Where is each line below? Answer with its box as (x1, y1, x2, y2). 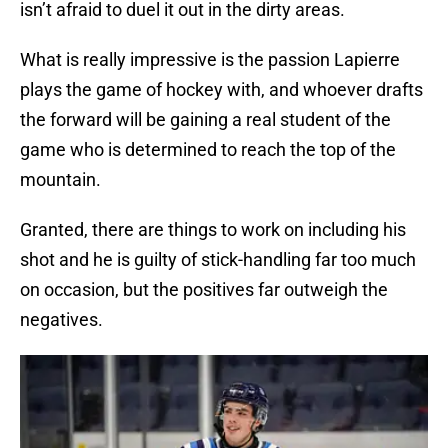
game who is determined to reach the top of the (20, 139, 396, 161)
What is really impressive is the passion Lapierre (20, 49, 400, 71)
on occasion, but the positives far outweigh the (20, 279, 388, 301)
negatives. (20, 309, 103, 331)
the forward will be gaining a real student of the (20, 109, 391, 131)
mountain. (20, 169, 101, 191)
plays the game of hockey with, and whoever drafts (20, 79, 423, 101)
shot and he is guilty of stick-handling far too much (20, 249, 416, 271)
